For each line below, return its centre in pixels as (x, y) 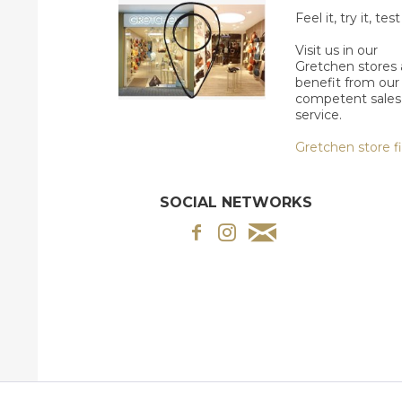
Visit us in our (336, 50)
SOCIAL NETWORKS (236, 202)
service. (318, 115)
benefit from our (347, 83)
